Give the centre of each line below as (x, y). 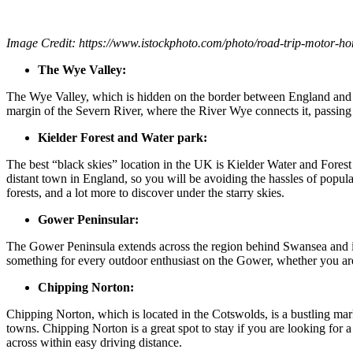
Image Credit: (43, 43)
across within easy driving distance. (94, 342)
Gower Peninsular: (88, 219)
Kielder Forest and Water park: (123, 137)
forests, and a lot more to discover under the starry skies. (145, 192)
